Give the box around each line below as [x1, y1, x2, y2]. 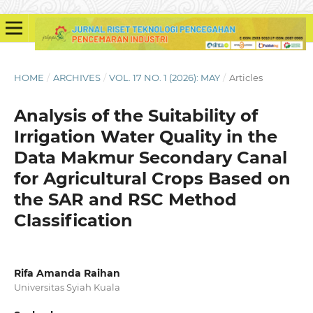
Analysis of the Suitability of [13, 105, 258, 126]
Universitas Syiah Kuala [13, 281, 120, 293]
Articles [228, 71, 263, 83]
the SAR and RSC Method [13, 189, 237, 210]
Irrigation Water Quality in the [13, 126, 277, 147]
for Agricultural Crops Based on [13, 168, 291, 189]
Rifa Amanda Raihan [13, 266, 120, 279]
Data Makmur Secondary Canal [13, 147, 287, 168]
